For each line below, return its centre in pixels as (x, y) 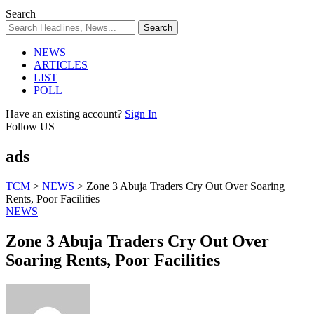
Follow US (30, 127)
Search (21, 14)
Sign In (141, 114)
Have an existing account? (64, 114)
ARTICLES (61, 65)
